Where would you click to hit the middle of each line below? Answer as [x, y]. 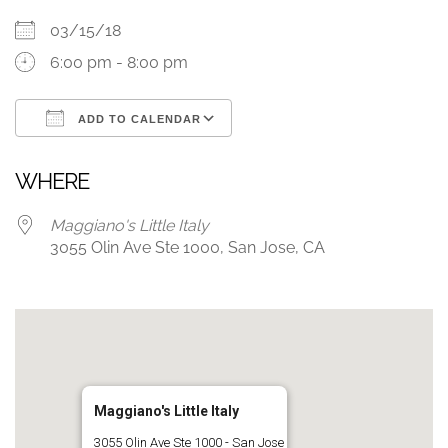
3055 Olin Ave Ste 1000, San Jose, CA [187, 247]
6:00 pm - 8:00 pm [119, 62]
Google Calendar [313, 154]
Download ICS [102, 154]
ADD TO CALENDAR [137, 119]
